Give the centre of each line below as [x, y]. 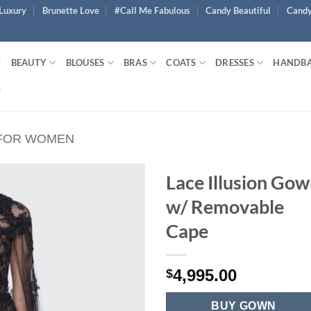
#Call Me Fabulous [152, 10]
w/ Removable [225, 207]
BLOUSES [85, 62]
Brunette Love [70, 10]
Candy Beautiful [238, 10]
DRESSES [235, 62]
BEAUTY [29, 62]
